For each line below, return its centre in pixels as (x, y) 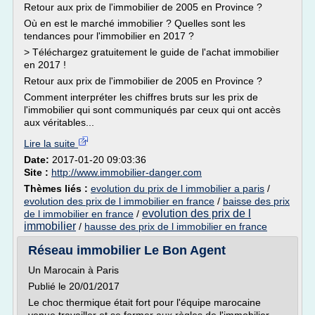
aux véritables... (59, 122)
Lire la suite (51, 143)
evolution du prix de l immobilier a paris (178, 188)
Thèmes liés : (57, 188)
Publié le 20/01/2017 (74, 286)
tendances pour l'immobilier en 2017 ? (109, 36)
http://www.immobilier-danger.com (127, 172)
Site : (38, 172)
